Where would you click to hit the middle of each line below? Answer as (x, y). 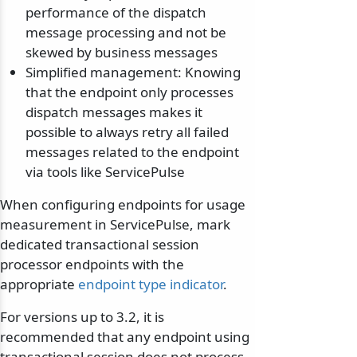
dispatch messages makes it (114, 112)
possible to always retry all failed (127, 132)
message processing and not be (126, 33)
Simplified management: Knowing (133, 73)
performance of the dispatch (116, 13)
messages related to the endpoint (132, 152)
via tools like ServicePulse (105, 172)
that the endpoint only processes (129, 92)
